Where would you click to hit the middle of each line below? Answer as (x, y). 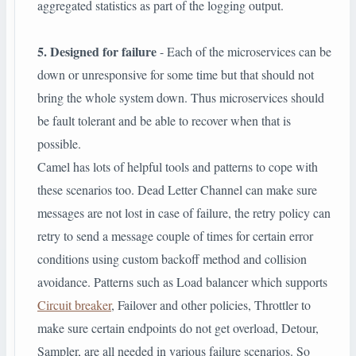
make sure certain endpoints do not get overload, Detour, (178, 328)
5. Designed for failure (97, 52)
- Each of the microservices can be (244, 52)
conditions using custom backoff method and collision (172, 259)
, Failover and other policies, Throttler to (211, 305)
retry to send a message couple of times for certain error (175, 236)
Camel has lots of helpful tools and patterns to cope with (178, 167)
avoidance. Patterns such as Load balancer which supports (182, 282)
